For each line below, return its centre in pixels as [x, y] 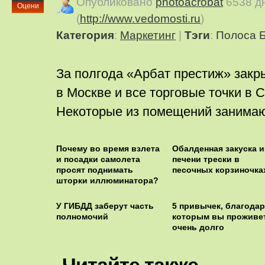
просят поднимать [95, 170]
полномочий [82, 216]
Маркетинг [148, 35]
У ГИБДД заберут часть [105, 206]
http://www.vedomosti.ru [140, 19]
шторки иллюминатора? [107, 180]
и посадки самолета [98, 159]
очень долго [198, 227]
